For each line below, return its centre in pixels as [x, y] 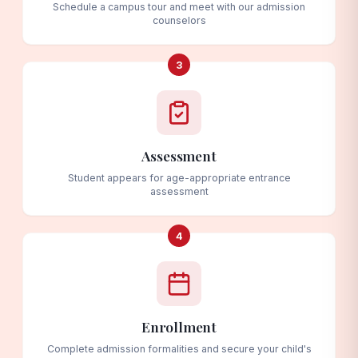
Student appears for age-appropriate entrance [179, 177]
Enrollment [179, 326]
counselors [179, 20]
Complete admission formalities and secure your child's [179, 348]
